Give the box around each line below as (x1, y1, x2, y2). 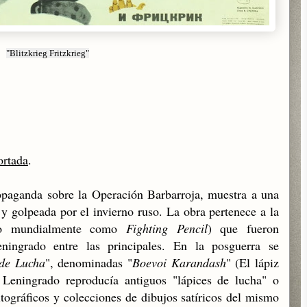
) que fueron (207, 220, 280, 236)
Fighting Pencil (125, 220, 208, 236)
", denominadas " (45, 254, 133, 271)
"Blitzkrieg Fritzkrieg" (5, 48, 89, 58)
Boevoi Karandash (132, 254, 226, 271)
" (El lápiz (225, 254, 280, 271)
